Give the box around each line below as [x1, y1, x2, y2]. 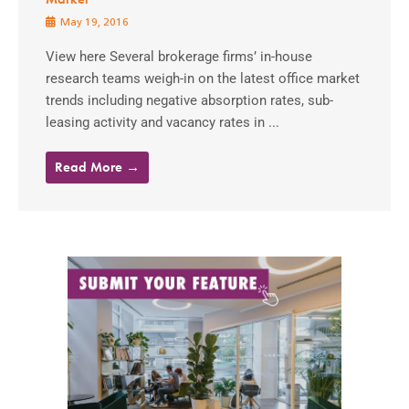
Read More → [55, 158, 140, 177]
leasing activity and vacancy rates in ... [46, 114, 279, 131]
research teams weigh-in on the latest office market [46, 70, 360, 88]
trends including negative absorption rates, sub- [46, 92, 333, 110]
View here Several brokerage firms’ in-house [46, 48, 312, 66]
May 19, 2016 [58, 17, 129, 29]
